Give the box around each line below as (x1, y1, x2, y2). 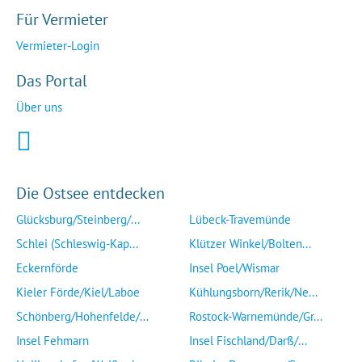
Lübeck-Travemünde (189, 212, 292, 227)
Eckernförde (16, 260, 78, 276)
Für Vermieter (16, 9, 108, 30)
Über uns (16, 99, 62, 115)
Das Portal (16, 70, 87, 91)
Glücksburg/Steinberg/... (16, 212, 140, 227)
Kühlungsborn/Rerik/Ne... (189, 284, 318, 300)
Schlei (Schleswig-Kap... (16, 236, 138, 251)
